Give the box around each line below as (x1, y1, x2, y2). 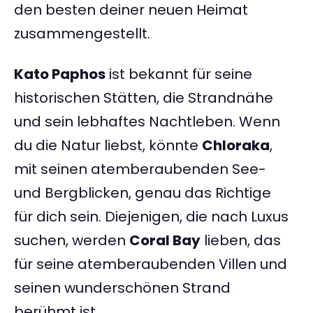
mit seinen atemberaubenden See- (14, 159, 266, 180)
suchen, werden (14, 231, 129, 251)
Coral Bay (129, 231, 201, 251)
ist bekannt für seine (105, 64, 252, 85)
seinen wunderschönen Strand (14, 278, 231, 298)
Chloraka (202, 136, 270, 156)
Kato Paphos (14, 64, 105, 85)
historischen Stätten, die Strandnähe (14, 88, 273, 108)
